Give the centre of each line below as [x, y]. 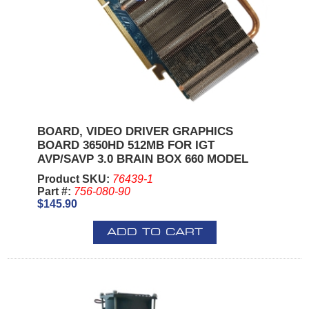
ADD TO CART [154, 233]
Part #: [55, 192]
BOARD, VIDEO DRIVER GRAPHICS [135, 132]
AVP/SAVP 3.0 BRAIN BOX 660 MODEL [142, 159]
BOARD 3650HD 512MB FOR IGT [126, 146]
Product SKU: [74, 179]
